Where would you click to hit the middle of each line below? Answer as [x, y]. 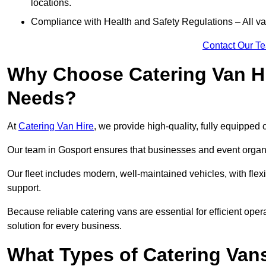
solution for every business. [64, 226]
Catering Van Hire [56, 126]
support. [25, 188]
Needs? [42, 98]
